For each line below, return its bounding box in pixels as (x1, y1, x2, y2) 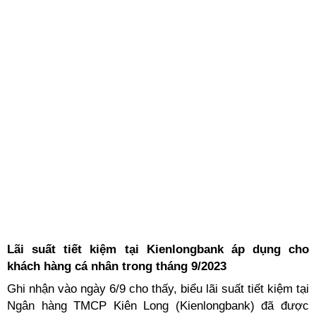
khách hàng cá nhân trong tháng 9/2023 (7, 260, 226, 273)
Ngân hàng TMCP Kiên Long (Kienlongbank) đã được (7, 299, 309, 312)
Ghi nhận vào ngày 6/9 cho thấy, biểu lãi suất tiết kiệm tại (7, 282, 309, 296)
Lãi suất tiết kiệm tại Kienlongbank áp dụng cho (7, 243, 309, 256)
